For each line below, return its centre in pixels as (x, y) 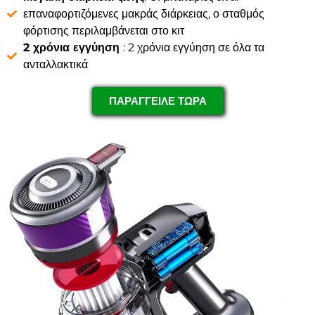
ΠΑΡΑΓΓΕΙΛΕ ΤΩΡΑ (157, 101)
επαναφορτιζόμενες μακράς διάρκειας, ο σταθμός (143, 13)
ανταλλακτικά (55, 64)
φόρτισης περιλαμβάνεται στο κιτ (103, 30)
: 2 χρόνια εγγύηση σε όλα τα (193, 47)
